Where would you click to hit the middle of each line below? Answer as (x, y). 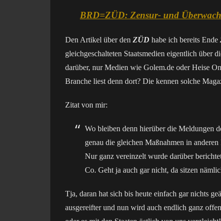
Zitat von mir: (86, 105)
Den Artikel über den (99, 40)
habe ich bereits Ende (185, 40)
